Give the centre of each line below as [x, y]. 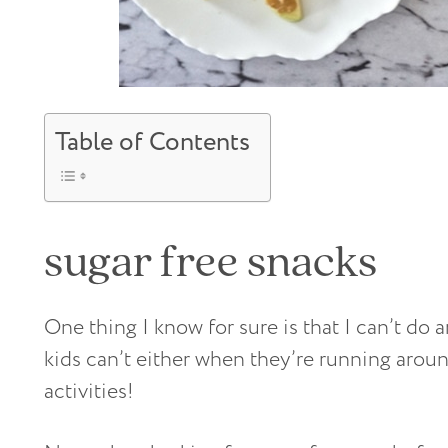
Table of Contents [152, 141]
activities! [89, 392]
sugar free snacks [210, 260]
